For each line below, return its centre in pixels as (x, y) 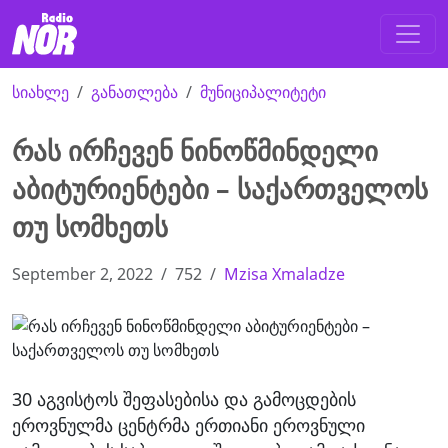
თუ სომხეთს (90, 227)
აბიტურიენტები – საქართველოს (220, 189)
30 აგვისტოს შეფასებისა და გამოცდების (184, 399)
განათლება (134, 92)
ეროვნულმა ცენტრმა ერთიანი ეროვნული (188, 425)
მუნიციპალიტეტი (263, 92)
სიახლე (40, 92)
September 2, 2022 (82, 274)
